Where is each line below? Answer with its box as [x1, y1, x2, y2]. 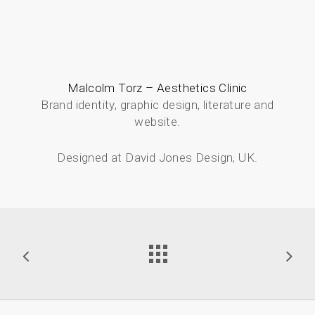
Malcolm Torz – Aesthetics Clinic [67, 81, 247, 96]
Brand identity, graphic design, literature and [41, 98, 274, 112]
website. [134, 115, 181, 129]
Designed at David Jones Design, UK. [57, 150, 258, 165]
